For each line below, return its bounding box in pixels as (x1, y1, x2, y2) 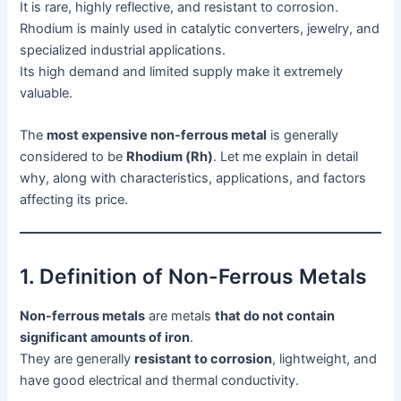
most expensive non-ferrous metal (47, 127, 268, 144)
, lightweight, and (272, 350, 378, 367)
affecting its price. (20, 192, 129, 209)
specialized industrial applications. (20, 42, 226, 58)
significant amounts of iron (20, 328, 191, 346)
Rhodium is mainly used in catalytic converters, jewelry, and (20, 21, 380, 37)
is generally (267, 127, 339, 144)
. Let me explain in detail (213, 149, 359, 166)
